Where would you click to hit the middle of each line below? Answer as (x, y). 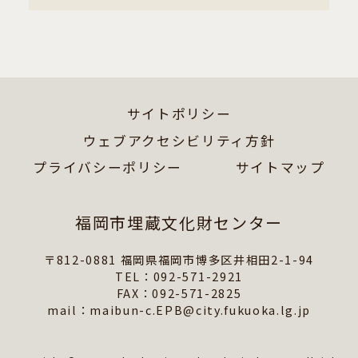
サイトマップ (280, 167)
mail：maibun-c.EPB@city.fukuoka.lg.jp (179, 309)
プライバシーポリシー (107, 167)
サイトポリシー (179, 114)
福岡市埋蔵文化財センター (179, 222)
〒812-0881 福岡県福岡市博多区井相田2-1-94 (179, 259)
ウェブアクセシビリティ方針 (179, 140)
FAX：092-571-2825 (179, 292)
